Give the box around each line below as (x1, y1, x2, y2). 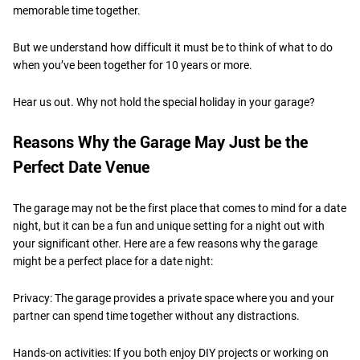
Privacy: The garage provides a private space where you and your (13, 291, 334, 305)
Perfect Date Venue (13, 157, 149, 177)
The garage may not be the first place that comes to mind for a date (13, 201, 346, 215)
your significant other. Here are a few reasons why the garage (13, 236, 317, 250)
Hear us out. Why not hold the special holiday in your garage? (13, 95, 317, 108)
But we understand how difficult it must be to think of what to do (13, 40, 333, 54)
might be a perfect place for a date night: (13, 254, 213, 268)
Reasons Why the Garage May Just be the (13, 132, 308, 152)
